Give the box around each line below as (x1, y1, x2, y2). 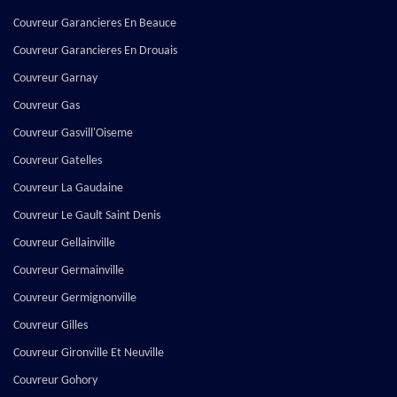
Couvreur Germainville (13, 264, 124, 278)
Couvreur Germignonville (13, 292, 136, 306)
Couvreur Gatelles (13, 154, 102, 168)
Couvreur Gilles (13, 319, 88, 333)
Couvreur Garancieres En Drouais (13, 44, 177, 58)
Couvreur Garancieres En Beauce (13, 17, 176, 31)
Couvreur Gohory (13, 374, 97, 388)
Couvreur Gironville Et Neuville (13, 346, 164, 361)
